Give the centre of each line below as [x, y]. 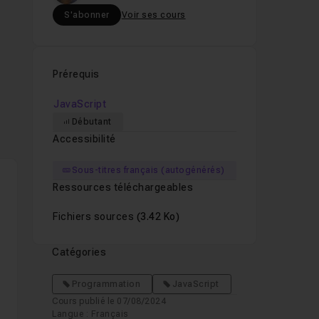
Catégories [79, 252]
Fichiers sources [95, 216]
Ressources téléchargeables [123, 187]
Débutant [91, 122]
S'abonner [87, 15]
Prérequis [76, 74]
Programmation [106, 284]
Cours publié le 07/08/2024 [109, 301]
